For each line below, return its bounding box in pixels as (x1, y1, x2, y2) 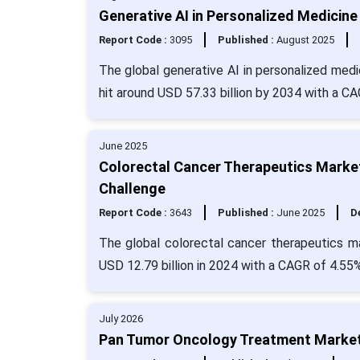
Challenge (98, 180, 166, 197)
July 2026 (98, 313, 143, 325)
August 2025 (276, 34, 334, 46)
